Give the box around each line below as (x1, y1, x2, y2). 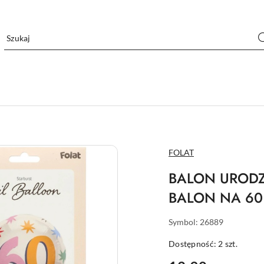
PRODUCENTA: (168, 151, 227, 161)
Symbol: (169, 217, 200, 227)
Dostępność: (169, 239, 219, 249)
